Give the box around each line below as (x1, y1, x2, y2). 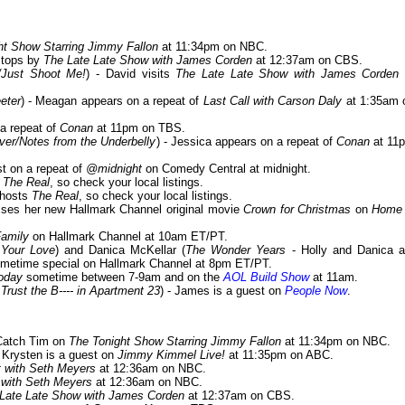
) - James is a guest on (160, 284, 285, 298)
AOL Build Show (223, 270, 309, 285)
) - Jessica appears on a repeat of (155, 135, 336, 149)
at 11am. (309, 270, 358, 285)
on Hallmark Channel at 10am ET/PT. (29, 230, 228, 244)
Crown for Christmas (243, 202, 352, 217)
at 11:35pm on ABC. (225, 348, 334, 363)
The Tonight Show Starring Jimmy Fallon (69, 334, 281, 349)
